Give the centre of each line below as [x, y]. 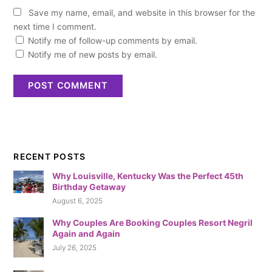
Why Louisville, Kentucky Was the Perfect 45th [148, 176]
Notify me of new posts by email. [93, 55]
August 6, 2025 [78, 201]
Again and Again [87, 233]
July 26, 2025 [75, 248]
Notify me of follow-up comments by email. [113, 41]
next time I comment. [55, 27]
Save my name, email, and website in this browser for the [141, 13]
